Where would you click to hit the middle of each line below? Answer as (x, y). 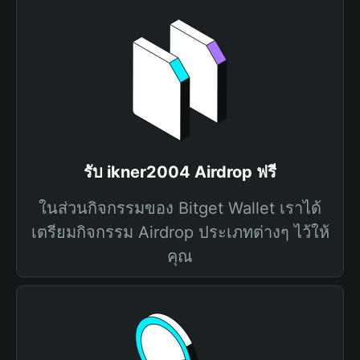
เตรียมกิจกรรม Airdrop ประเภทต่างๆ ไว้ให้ (180, 232)
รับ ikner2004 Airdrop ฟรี (180, 172)
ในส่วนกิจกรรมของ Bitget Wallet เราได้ (180, 208)
